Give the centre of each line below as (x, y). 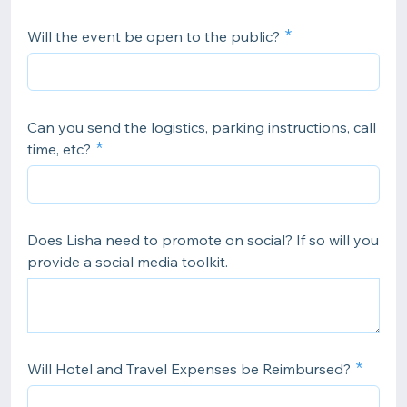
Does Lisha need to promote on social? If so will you (203, 240)
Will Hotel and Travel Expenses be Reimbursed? (189, 369)
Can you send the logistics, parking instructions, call (202, 127)
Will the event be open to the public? (154, 36)
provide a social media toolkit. (128, 262)
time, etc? (59, 149)
